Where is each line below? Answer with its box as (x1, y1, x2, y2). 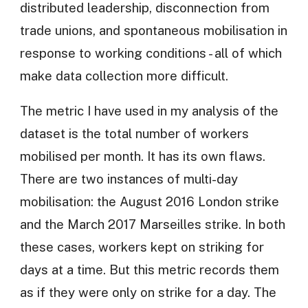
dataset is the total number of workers (19, 126, 249, 142)
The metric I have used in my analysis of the (19, 103, 278, 119)
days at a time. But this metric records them (19, 262, 279, 278)
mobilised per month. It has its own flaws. (19, 148, 265, 164)
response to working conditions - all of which (19, 45, 282, 60)
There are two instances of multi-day (19, 171, 238, 187)
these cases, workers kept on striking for (19, 239, 264, 255)
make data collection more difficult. (19, 67, 228, 83)
